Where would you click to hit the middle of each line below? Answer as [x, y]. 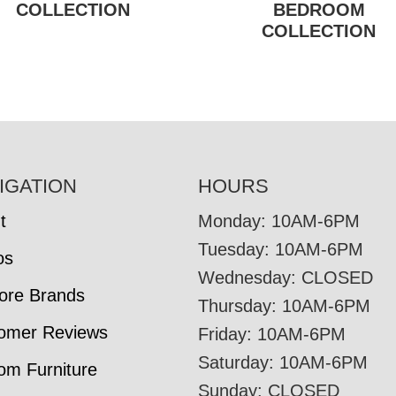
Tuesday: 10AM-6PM [281, 249]
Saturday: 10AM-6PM [283, 362]
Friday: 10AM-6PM [272, 334]
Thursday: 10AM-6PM [284, 305]
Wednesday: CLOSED [286, 277]
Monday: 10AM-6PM [279, 221]
